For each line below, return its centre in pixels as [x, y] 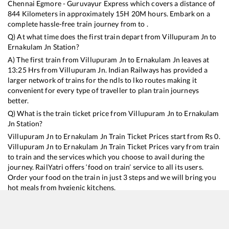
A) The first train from [44, 59]
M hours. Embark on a [175, 13]
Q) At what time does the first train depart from [85, 36]
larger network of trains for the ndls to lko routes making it [102, 80]
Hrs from [43, 70]
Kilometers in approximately [68, 13]
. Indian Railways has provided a [156, 70]
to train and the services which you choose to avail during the [106, 156]
